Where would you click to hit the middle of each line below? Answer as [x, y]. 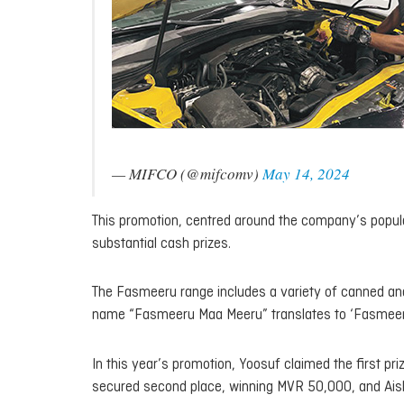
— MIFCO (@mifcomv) [187, 174]
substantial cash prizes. [161, 243]
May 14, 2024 [306, 174]
